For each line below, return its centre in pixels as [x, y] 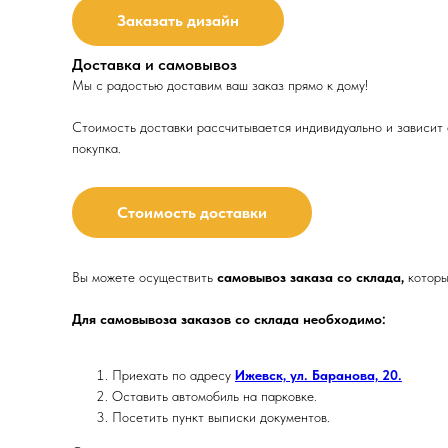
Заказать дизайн [178, 21]
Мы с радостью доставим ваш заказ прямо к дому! [220, 85]
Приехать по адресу [173, 375]
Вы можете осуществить [144, 277]
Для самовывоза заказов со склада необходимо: [229, 319]
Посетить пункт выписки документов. [221, 417]
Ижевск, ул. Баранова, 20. [318, 375]
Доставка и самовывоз [154, 65]
